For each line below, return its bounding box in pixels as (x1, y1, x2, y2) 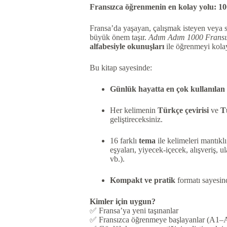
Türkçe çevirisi (157, 106, 209, 115)
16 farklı (109, 136, 139, 145)
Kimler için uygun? (89, 197, 156, 206)
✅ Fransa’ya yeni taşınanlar (89, 206, 178, 215)
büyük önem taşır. (89, 33, 148, 42)
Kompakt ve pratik (109, 176, 175, 185)
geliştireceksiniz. (109, 115, 163, 124)
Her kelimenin (109, 106, 158, 115)
